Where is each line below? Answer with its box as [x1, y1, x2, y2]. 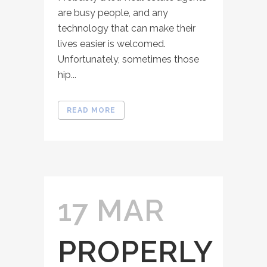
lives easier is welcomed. [58, 38, 166, 49]
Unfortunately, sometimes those [58, 53, 199, 65]
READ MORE [67, 105, 116, 114]
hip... [58, 69, 76, 80]
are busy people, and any [58, 7, 168, 18]
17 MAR [58, 193, 164, 228]
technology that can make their [58, 22, 195, 34]
